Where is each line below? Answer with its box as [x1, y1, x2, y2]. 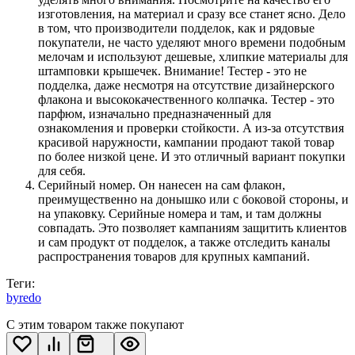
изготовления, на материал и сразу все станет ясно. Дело [38, 6, 345, 21]
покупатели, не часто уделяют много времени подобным [38, 35, 345, 49]
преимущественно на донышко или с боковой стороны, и [38, 192, 349, 206]
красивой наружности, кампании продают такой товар [38, 135, 334, 149]
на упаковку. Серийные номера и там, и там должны [38, 206, 322, 220]
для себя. [38, 163, 89, 177]
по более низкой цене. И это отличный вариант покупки [38, 149, 345, 163]
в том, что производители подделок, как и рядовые [38, 21, 315, 35]
